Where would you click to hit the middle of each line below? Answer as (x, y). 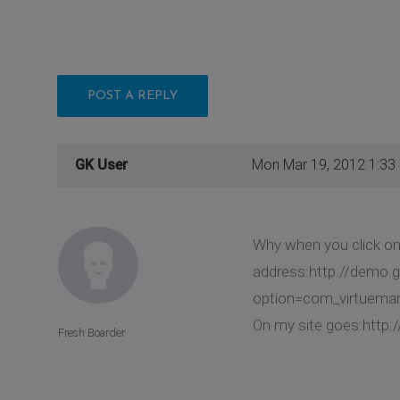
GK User (101, 164)
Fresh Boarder (92, 333)
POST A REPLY (133, 96)
